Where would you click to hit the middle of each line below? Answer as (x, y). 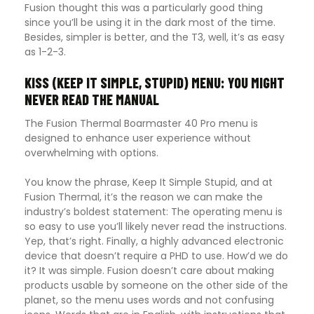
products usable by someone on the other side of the (156, 286)
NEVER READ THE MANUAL (92, 100)
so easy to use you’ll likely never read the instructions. (156, 227)
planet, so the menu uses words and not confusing (149, 300)
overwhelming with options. (91, 153)
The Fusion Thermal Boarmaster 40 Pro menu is (141, 124)
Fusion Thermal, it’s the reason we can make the (144, 197)
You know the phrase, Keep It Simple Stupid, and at (149, 183)
